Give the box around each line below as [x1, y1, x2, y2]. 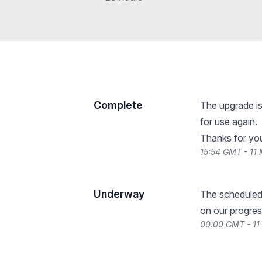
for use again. [200, 116, 257, 127]
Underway [94, 188, 144, 200]
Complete [94, 99, 143, 111]
